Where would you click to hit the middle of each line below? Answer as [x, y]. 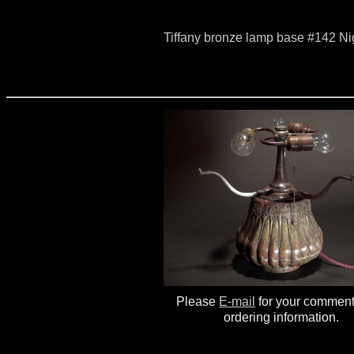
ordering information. [281, 318]
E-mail [237, 302]
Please [198, 302]
